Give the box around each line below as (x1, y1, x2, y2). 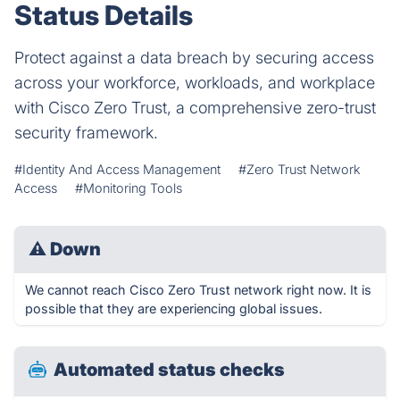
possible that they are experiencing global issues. (25, 301, 322, 316)
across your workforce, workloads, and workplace (14, 73, 375, 92)
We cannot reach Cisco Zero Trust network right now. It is (25, 282, 371, 297)
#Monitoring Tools (75, 180, 182, 196)
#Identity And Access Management (14, 162, 221, 177)
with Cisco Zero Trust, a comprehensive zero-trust (14, 98, 376, 117)
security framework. (14, 123, 158, 142)
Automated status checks (54, 359, 285, 380)
